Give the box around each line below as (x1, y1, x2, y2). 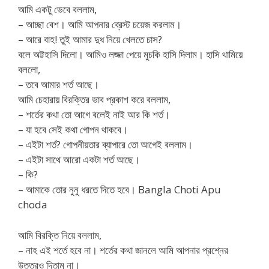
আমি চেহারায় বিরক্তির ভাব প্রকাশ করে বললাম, (18, 92, 171, 107)
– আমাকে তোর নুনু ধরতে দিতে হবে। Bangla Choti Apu (18, 183, 221, 197)
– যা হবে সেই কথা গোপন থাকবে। (18, 122, 128, 137)
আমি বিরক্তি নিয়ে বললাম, (18, 228, 101, 242)
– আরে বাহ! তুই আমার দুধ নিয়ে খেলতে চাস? (18, 32, 162, 47)
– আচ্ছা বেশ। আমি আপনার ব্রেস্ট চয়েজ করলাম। (18, 17, 181, 32)
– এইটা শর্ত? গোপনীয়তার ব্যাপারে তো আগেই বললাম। (18, 138, 193, 152)
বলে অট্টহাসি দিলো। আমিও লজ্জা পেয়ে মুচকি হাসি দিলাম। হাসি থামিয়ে (18, 47, 243, 62)
